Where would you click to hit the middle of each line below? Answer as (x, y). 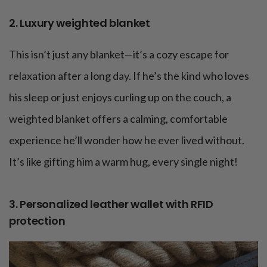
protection (37, 221)
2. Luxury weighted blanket (80, 23)
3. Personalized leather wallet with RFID (111, 204)
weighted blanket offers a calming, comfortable (118, 118)
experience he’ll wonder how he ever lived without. (127, 140)
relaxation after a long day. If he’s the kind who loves (129, 75)
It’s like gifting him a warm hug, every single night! (123, 161)
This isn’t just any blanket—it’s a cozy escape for (119, 54)
